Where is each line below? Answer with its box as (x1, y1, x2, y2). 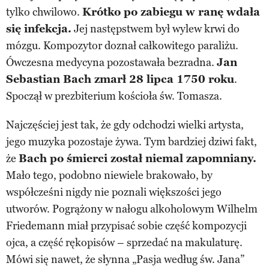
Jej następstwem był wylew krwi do (71, 22, 240, 35)
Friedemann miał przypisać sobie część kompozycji (6, 219, 247, 232)
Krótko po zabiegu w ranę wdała (82, 5, 260, 19)
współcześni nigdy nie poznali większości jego (6, 185, 222, 199)
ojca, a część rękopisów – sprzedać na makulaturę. (6, 235, 243, 249)
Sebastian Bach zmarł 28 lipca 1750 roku (6, 72, 234, 86)
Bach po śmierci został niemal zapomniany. (19, 151, 256, 165)
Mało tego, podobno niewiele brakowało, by (6, 168, 213, 182)
